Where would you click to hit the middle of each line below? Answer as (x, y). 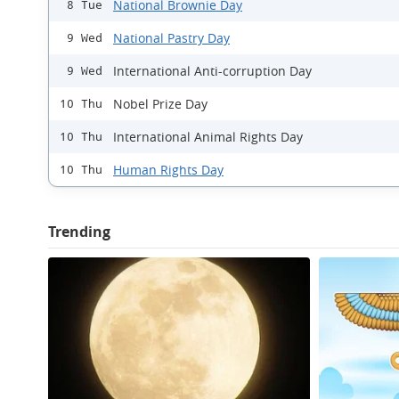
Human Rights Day (168, 170)
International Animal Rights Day (208, 137)
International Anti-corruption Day (212, 71)
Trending (79, 232)
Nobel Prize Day (160, 104)
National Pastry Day (171, 38)
